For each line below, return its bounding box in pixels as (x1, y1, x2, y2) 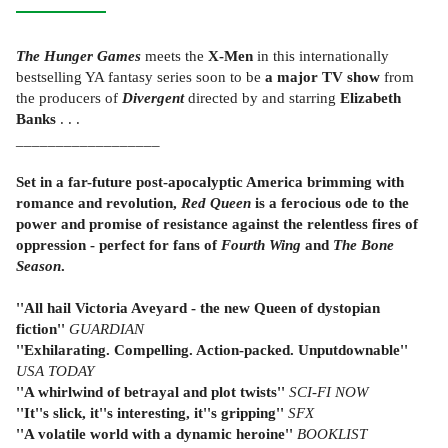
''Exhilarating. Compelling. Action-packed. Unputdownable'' (16, 340, 408, 358)
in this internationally (253, 46, 389, 64)
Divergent (122, 88, 184, 106)
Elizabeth (340, 88, 401, 106)
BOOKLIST (297, 424, 367, 442)
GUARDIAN (69, 319, 144, 337)
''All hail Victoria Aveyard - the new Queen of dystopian (16, 298, 380, 316)
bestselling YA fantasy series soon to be (16, 67, 265, 85)
